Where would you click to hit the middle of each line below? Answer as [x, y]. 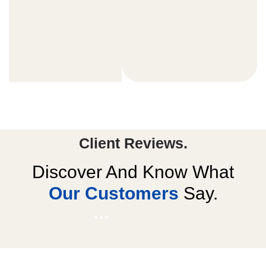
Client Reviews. [133, 143]
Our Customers [113, 194]
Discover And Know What [133, 172]
